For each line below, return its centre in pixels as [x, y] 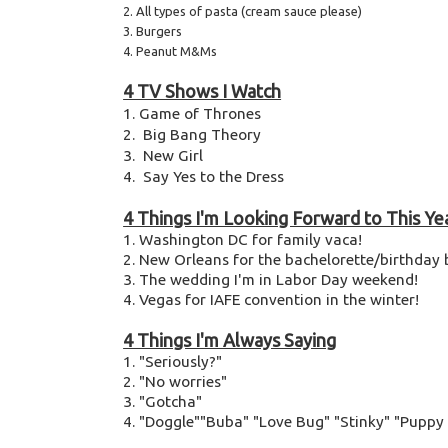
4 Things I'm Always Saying [230, 340]
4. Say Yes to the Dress [204, 177]
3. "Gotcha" [163, 402]
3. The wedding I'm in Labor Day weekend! [271, 280]
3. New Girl [163, 156]
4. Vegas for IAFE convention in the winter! [271, 300]
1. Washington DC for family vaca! [243, 240]
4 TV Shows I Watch [202, 91]
